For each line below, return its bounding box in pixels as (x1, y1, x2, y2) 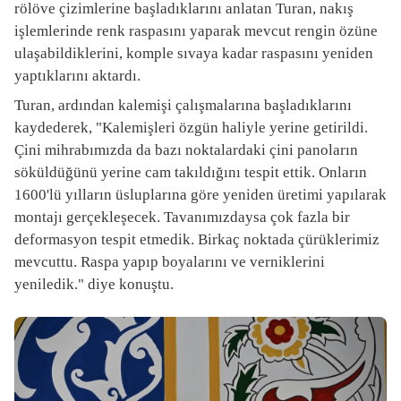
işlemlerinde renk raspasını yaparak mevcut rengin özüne (14, 22, 378, 40)
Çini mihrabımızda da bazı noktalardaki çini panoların (14, 141, 358, 159)
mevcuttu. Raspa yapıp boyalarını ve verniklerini (14, 253, 325, 271)
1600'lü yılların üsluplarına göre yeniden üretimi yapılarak (14, 186, 387, 204)
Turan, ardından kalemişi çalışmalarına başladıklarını (14, 97, 352, 115)
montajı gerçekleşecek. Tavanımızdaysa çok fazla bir (14, 209, 350, 226)
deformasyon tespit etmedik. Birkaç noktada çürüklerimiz (14, 231, 380, 249)
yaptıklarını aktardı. (14, 67, 141, 85)
